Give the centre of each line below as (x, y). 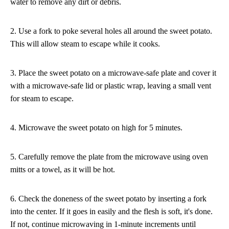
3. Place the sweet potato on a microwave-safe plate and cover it (113, 73)
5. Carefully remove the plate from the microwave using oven (109, 156)
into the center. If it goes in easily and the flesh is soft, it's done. (111, 211)
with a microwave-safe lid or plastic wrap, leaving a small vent (111, 85)
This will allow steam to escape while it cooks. (85, 43)
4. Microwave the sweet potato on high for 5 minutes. (96, 127)
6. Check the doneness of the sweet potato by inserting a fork (108, 198)
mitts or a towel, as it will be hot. (63, 169)
